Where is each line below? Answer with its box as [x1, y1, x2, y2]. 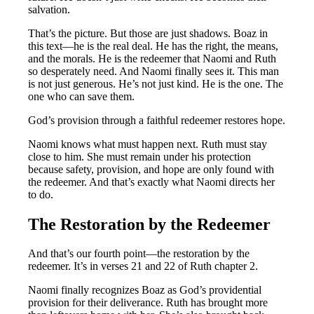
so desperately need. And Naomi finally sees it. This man [28, 64, 280, 77]
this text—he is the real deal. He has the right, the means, [28, 39, 279, 52]
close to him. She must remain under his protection [28, 150, 252, 163]
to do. [28, 188, 54, 200]
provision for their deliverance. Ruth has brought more [28, 296, 268, 309]
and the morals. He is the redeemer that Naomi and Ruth [28, 52, 277, 64]
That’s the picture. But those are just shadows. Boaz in [28, 27, 268, 39]
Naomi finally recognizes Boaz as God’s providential [28, 284, 262, 296]
